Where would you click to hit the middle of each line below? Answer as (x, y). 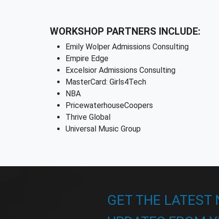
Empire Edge (87, 58)
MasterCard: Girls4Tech (106, 82)
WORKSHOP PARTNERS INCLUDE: (125, 31)
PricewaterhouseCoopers (109, 105)
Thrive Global (88, 117)
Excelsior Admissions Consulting (120, 70)
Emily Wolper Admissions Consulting (127, 47)
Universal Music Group (103, 129)
